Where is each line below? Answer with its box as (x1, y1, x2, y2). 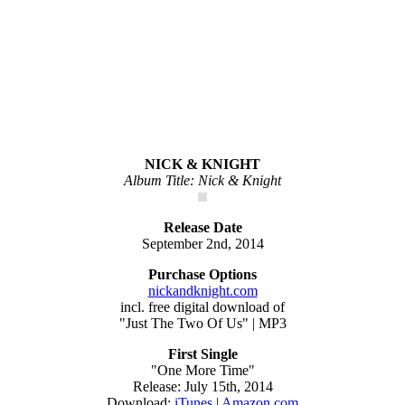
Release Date (163, 219, 242, 235)
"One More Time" (150, 362, 255, 378)
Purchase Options (148, 266, 257, 282)
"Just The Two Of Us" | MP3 (118, 315, 287, 331)
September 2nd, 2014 (141, 235, 264, 251)
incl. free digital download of (120, 298, 285, 315)
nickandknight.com (147, 282, 258, 298)
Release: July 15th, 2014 (132, 378, 273, 394)
